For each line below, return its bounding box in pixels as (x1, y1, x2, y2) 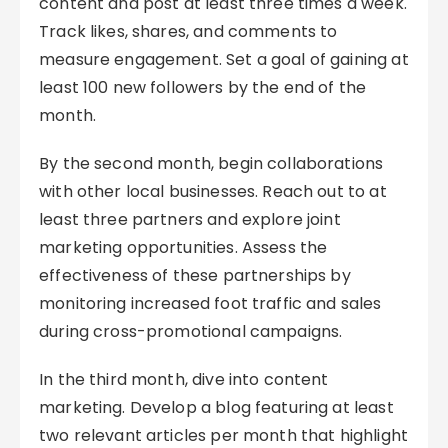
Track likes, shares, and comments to (39, 20, 338, 43)
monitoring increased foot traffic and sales (39, 292, 382, 315)
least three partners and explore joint (39, 208, 341, 231)
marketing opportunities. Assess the (39, 236, 328, 259)
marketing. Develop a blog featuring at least (39, 396, 394, 419)
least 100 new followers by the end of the (39, 76, 367, 99)
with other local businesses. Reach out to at (39, 180, 387, 203)
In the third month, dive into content (39, 368, 329, 391)
